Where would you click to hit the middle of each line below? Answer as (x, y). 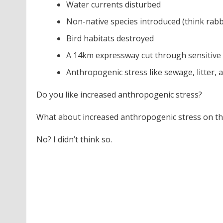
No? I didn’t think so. (74, 139)
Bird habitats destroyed (110, 38)
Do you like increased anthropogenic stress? (119, 95)
